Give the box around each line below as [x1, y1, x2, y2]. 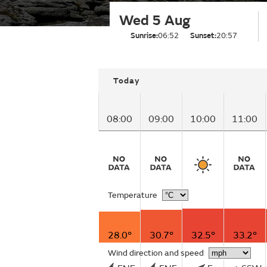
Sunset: [190, 31, 216, 41]
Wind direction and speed [108, 248, 204, 258]
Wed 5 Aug [119, 12, 190, 29]
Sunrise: [131, 31, 158, 41]
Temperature [108, 190, 157, 200]
